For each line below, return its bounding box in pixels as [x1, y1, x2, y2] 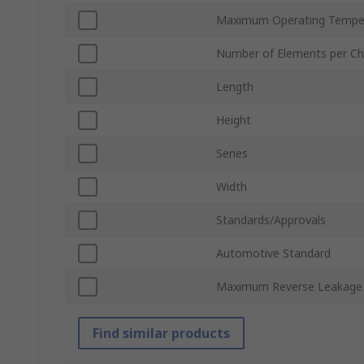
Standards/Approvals [216, 212, 326, 228]
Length [216, 79, 253, 95]
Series [216, 145, 248, 162]
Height [216, 112, 251, 128]
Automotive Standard [216, 245, 331, 262]
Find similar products [93, 324, 230, 343]
